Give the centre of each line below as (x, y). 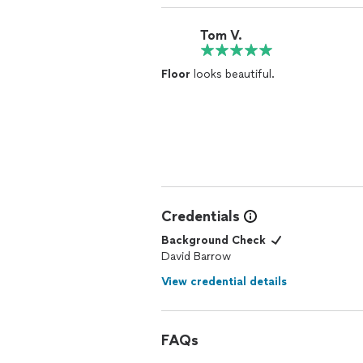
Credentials (201, 216)
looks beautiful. (233, 74)
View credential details (224, 282)
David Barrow (196, 256)
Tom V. (221, 35)
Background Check (214, 240)
